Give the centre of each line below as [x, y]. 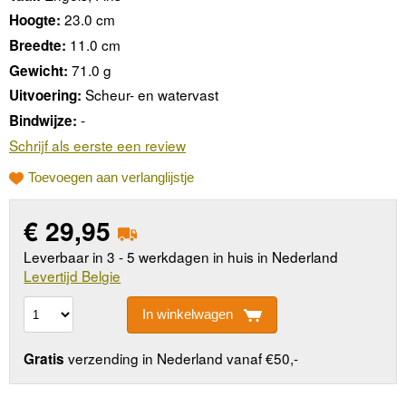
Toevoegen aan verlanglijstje [111, 178]
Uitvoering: [45, 96]
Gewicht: [39, 70]
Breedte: [38, 46]
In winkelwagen [187, 314]
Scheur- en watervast [152, 95]
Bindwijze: [43, 121]
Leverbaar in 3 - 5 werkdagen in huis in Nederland [181, 256]
